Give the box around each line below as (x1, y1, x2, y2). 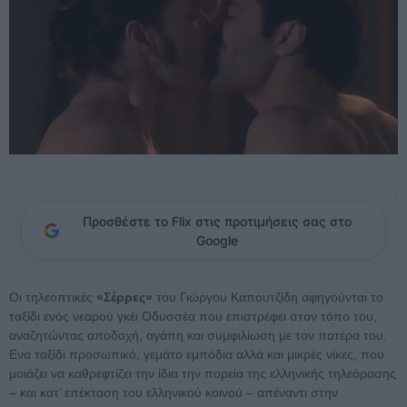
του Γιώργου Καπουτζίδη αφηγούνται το (153, 290, 383, 305)
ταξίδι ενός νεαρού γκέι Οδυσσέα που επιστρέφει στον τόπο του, (9, 309, 377, 324)
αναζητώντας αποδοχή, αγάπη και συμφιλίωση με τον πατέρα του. (9, 328, 387, 343)
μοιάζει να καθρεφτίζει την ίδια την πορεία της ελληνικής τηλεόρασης (9, 366, 396, 382)
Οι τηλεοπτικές (9, 290, 96, 305)
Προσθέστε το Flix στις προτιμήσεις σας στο (83, 213, 352, 230)
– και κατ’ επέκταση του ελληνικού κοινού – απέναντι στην (9, 385, 338, 401)
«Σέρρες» (96, 290, 153, 305)
